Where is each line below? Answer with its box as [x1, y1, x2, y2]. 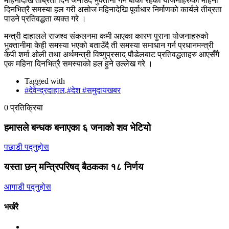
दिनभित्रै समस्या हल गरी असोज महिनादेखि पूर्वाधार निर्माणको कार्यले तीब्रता [4, 5, 222, 14]
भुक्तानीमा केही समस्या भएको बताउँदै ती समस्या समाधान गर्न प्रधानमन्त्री [4, 40, 214, 50]
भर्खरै [4, 202, 18, 212]
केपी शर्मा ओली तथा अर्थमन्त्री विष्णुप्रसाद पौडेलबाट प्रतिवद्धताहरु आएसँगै [4, 50, 219, 59]
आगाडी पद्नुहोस [4, 182, 51, 191]
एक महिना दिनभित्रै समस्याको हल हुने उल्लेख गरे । [4, 59, 153, 68]
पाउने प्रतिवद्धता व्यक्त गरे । [4, 14, 86, 23]
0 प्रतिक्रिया [4, 103, 43, 112]
